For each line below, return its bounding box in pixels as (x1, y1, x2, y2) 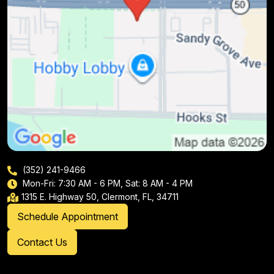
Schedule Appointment (17, 210, 118, 223)
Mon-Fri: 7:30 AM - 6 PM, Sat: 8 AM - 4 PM (20, 177, 193, 188)
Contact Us (17, 235, 67, 248)
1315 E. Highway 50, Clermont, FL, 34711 (21, 191, 179, 202)
